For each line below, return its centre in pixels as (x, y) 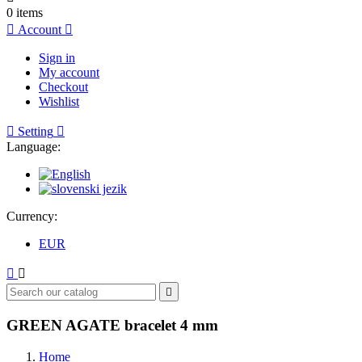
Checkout (63, 87)
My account (69, 73)
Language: (34, 147)
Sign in (57, 58)
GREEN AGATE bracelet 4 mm (112, 326)
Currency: (32, 217)
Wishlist (59, 102)
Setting (36, 132)
